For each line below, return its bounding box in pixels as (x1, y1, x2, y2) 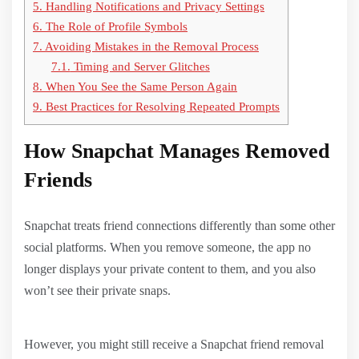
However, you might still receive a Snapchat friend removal (24, 337, 324, 351)
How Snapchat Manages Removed (24, 139, 329, 163)
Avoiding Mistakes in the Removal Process (42, 38, 259, 53)
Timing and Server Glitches (70, 58, 210, 73)
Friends (24, 167, 92, 192)
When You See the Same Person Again (42, 79, 237, 93)
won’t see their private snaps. (24, 283, 171, 297)
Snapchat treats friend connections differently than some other (24, 218, 335, 232)
